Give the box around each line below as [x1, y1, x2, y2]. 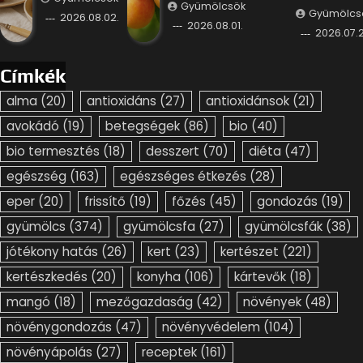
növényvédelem [162, 318, 260, 336]
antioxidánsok [206, 92, 289, 110]
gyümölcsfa [123, 218, 195, 236]
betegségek [105, 117, 180, 135]
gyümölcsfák [245, 218, 322, 236]
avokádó [6, 117, 59, 135]
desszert [146, 143, 199, 160]
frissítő [84, 193, 126, 211]
